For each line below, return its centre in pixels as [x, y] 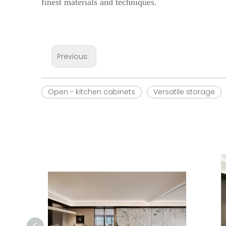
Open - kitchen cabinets [92, 92]
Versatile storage [184, 92]
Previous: [74, 56]
